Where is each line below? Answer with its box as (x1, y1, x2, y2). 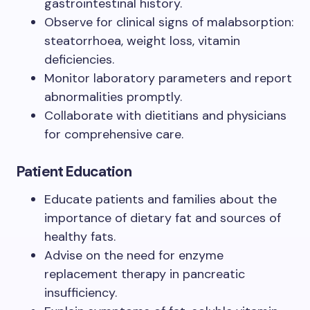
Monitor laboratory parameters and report (44, 69, 292, 86)
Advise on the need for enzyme (44, 246, 224, 264)
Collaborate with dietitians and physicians (44, 107, 286, 124)
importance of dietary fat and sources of (44, 209, 281, 226)
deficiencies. (44, 51, 114, 68)
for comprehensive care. (44, 125, 183, 143)
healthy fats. (44, 228, 116, 245)
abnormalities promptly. (44, 88, 182, 105)
